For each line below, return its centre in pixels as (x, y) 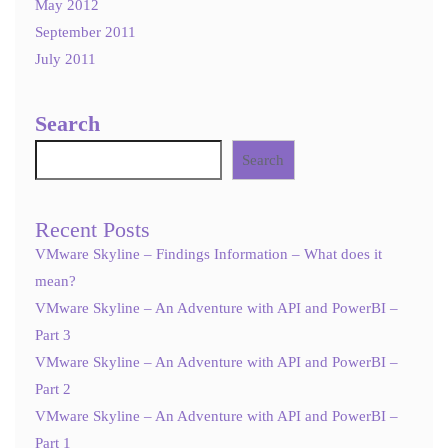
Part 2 (53, 389)
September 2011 (85, 32)
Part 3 (53, 335)
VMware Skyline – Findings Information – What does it (208, 254)
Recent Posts (92, 230)
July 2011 (65, 59)
